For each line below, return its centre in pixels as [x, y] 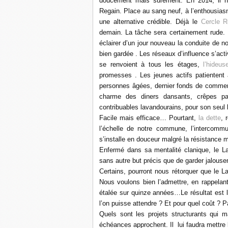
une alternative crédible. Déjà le [150, 22]
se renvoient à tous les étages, [151, 64]
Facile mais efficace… [134, 118]
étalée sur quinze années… [140, 193]
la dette [209, 118]
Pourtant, [183, 118]
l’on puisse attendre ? [131, 203]
